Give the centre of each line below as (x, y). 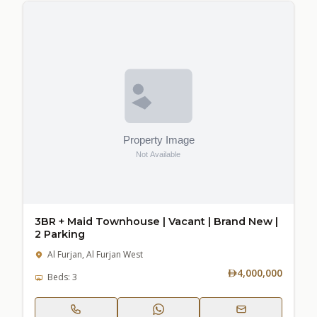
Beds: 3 (62, 277)
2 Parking (60, 234)
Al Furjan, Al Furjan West (95, 254)
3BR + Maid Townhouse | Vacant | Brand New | (156, 221)
